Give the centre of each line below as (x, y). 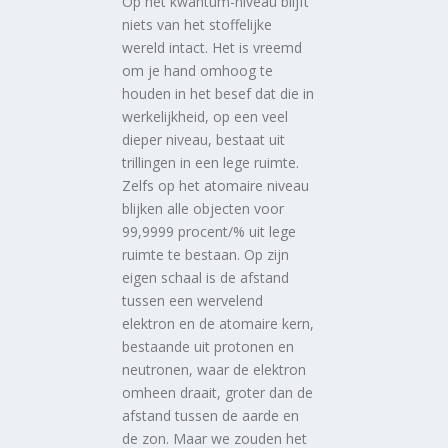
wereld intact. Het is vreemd (212, 47)
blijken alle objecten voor (203, 208)
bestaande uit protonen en (208, 346)
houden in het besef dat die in (218, 93)
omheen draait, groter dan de (218, 392)
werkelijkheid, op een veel (205, 116)
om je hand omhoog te (198, 70)
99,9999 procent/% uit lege (209, 231)
